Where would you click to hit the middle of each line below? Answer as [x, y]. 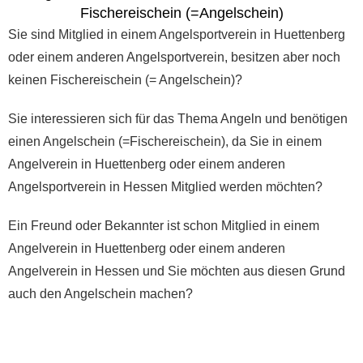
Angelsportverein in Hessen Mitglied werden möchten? [165, 186]
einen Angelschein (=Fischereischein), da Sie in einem [165, 141]
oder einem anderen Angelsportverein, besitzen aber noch [174, 57]
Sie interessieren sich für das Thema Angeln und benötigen [178, 118]
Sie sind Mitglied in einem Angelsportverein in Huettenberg [177, 34]
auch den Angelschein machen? [100, 293]
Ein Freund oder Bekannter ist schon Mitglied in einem [164, 225]
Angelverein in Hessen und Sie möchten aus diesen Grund [177, 271]
